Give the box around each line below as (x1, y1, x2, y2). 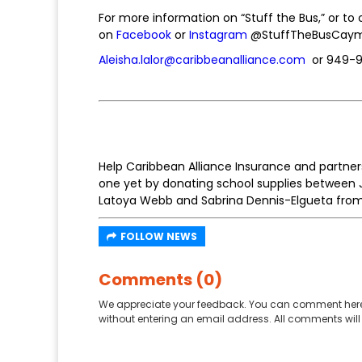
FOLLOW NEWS (120, 229, 197, 243)
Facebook (116, 26, 171, 43)
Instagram (189, 26, 247, 43)
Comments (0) (99, 267, 222, 291)
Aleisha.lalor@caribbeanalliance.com (99, 51, 305, 68)
